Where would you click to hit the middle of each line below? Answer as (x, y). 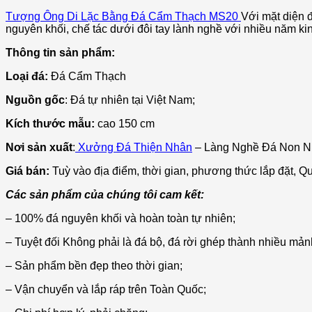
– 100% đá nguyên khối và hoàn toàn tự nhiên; (120, 218)
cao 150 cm (126, 123)
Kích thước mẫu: (52, 123)
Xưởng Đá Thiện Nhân (135, 147)
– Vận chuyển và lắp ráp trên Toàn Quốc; (106, 289)
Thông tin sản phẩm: (60, 52)
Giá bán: (28, 171)
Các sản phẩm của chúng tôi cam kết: (105, 194)
